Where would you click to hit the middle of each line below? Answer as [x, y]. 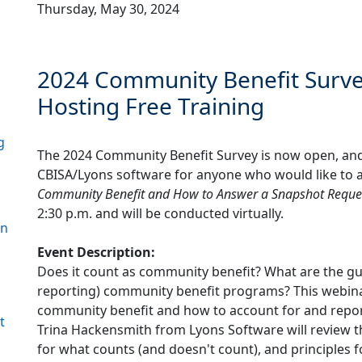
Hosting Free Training [151, 106]
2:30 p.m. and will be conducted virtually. [160, 214]
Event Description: [96, 253]
